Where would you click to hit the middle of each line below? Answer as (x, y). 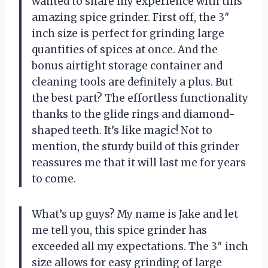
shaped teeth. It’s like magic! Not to (122, 130)
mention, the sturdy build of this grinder (135, 146)
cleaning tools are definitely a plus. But (132, 82)
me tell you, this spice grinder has (119, 230)
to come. (54, 179)
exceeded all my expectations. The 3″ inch (140, 246)
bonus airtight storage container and (127, 66)
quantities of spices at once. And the (125, 49)
